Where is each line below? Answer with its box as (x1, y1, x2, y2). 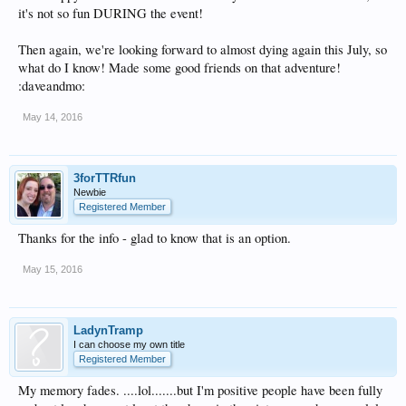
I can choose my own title (73, 338, 185, 350)
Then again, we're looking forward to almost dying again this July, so (18, 40, 387, 58)
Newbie (73, 186, 106, 198)
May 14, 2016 (23, 111, 82, 122)
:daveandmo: (18, 76, 85, 94)
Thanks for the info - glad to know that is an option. (18, 228, 291, 246)
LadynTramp (73, 323, 143, 337)
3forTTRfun (73, 170, 136, 185)
